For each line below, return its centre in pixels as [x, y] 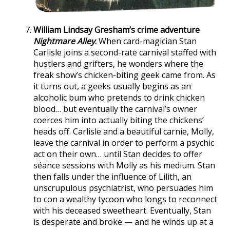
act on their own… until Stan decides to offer [118, 154]
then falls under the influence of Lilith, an [112, 176]
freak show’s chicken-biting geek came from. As [124, 75]
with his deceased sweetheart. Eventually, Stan [122, 210]
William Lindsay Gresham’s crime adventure [117, 30]
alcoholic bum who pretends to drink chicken [119, 97]
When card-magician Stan [147, 41]
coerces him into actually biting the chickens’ [119, 120]
